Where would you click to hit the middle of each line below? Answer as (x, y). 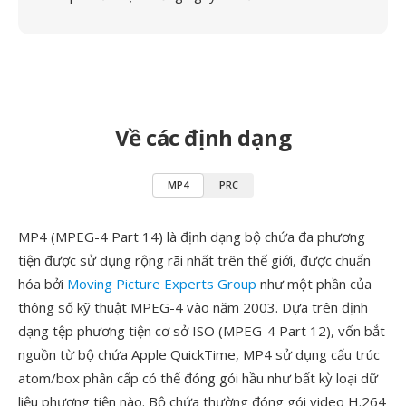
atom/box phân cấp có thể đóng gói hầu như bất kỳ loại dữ (198, 378)
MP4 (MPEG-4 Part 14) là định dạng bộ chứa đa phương (192, 237)
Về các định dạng (203, 137)
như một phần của (314, 284)
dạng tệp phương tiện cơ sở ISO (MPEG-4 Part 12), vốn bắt (202, 331)
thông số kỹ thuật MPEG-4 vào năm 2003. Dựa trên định (193, 307)
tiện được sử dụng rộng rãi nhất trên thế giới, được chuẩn (194, 260)
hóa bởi (43, 284)
